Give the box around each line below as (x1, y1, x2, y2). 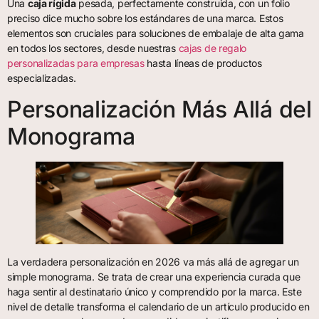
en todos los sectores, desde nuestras (7, 42, 179, 55)
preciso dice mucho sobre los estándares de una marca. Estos (7, 12, 283, 25)
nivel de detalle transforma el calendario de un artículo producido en (7, 300, 310, 313)
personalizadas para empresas (7, 57, 145, 70)
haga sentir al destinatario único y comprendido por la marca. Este (7, 285, 302, 298)
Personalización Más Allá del (7, 95, 312, 123)
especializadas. (7, 72, 76, 85)
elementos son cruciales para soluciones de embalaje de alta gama (7, 27, 304, 40)
